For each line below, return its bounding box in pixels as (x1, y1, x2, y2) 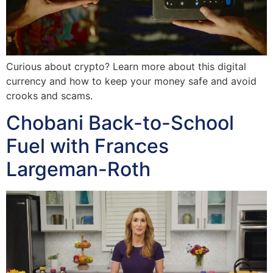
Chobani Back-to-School (6, 111, 234, 135)
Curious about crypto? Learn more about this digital (6, 60, 246, 73)
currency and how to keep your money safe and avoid (6, 74, 257, 87)
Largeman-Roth (6, 157, 151, 182)
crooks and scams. (6, 89, 93, 102)
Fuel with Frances (6, 134, 169, 158)
